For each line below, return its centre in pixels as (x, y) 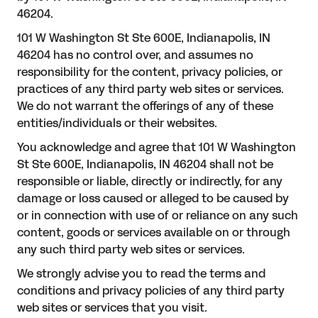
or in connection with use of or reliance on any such (158, 216)
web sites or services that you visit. (112, 308)
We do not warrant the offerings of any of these (145, 106)
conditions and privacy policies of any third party (151, 291)
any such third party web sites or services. (131, 250)
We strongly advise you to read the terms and (141, 274)
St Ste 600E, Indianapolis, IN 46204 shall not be (145, 165)
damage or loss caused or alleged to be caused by (153, 199)
